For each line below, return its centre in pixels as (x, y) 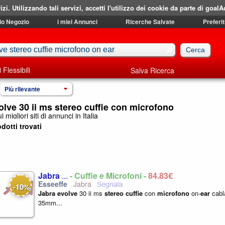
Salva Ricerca (152, 70)
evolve (67, 193)
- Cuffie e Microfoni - (109, 176)
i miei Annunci (77, 22)
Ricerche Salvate (150, 22)
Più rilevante (22, 89)
